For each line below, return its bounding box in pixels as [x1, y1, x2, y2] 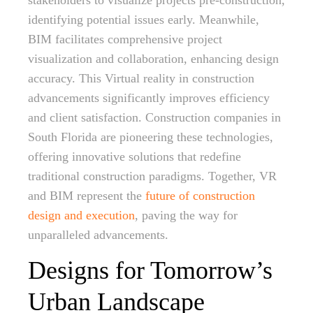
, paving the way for [135, 208, 238, 222]
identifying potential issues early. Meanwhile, [28, 13, 259, 27]
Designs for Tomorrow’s [28, 256, 272, 284]
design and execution [28, 208, 135, 222]
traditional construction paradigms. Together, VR [28, 169, 277, 183]
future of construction [145, 189, 255, 203]
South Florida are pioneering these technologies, [28, 130, 273, 144]
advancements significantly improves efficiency [28, 91, 270, 105]
